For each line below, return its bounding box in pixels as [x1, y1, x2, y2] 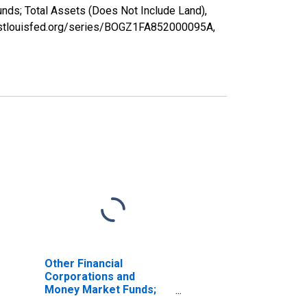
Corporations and [44, 269, 135, 283]
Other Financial [44, 256, 123, 270]
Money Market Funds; [44, 282, 156, 296]
